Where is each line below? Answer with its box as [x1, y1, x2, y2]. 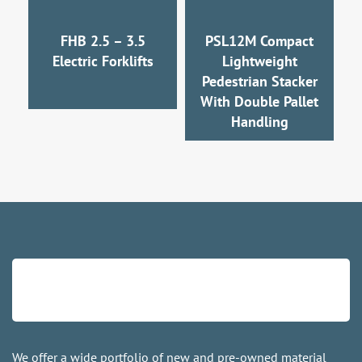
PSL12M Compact [205, 32, 314, 51]
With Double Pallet [200, 92, 318, 112]
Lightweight [221, 52, 297, 71]
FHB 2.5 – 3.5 [60, 32, 145, 51]
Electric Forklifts [52, 52, 154, 71]
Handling [230, 112, 288, 132]
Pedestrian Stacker [201, 72, 318, 91]
